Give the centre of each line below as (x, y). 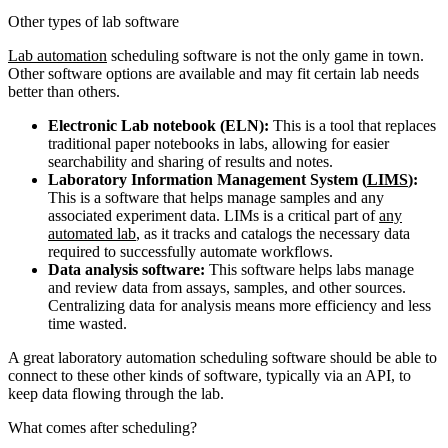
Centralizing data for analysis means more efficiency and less (239, 305)
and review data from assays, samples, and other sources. (227, 287)
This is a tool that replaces (352, 125)
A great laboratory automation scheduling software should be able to (222, 357)
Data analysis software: (126, 269)
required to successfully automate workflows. (190, 251)
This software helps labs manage (309, 269)
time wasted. (87, 323)
